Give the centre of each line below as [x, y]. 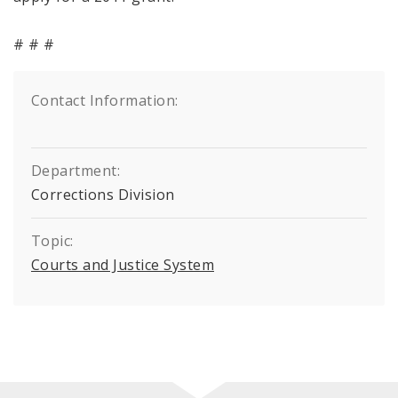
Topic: [52, 240]
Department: [76, 170]
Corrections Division [103, 194]
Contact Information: [105, 100]
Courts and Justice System [123, 264]
